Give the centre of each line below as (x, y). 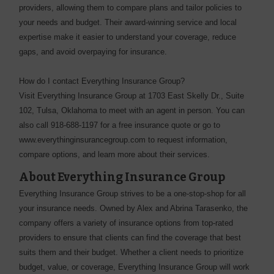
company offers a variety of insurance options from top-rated (126, 223)
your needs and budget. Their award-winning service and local (128, 23)
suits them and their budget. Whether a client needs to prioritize (131, 253)
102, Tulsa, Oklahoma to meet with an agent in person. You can (132, 111)
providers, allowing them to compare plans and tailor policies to (131, 8)
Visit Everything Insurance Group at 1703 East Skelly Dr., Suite (132, 96)
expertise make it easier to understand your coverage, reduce (128, 37)
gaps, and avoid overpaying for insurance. (93, 52)
